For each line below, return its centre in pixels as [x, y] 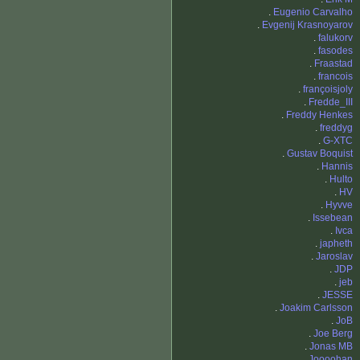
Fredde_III [331, 102]
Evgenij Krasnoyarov [307, 25]
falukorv [335, 38]
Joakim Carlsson [316, 308]
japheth [336, 244]
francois [335, 77]
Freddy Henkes [319, 115]
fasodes [335, 51]
